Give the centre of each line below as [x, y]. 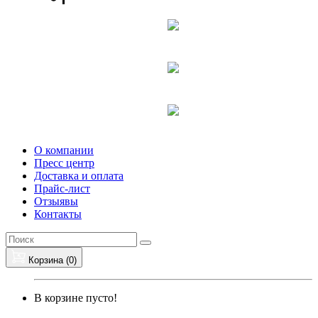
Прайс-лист [62, 188]
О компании [64, 150]
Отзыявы [56, 201]
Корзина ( [49, 260]
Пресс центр [64, 163]
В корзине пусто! [76, 298]
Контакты [58, 214]
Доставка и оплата [79, 176]
